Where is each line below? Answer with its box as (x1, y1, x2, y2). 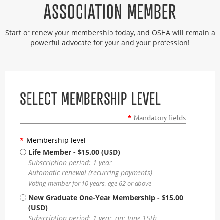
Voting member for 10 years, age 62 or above (28, 179, 151, 188)
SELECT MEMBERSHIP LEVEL (20, 87, 161, 109)
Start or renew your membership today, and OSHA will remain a (5, 27, 215, 37)
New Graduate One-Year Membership (28, 192, 155, 202)
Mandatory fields (134, 112, 186, 122)
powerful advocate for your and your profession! (30, 37, 190, 47)
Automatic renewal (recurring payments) (28, 167, 152, 177)
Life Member (28, 147, 71, 157)
